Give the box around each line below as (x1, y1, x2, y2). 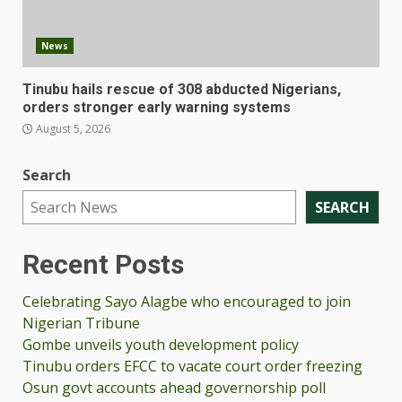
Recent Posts (22, 249, 184, 281)
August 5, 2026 (33, 121, 110, 137)
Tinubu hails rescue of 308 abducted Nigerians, (22, 81, 341, 99)
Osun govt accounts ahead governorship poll (22, 378, 326, 398)
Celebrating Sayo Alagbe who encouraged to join (22, 292, 351, 312)
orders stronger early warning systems (22, 99, 291, 117)
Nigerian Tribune (22, 313, 140, 334)
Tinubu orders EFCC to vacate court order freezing (22, 356, 363, 377)
